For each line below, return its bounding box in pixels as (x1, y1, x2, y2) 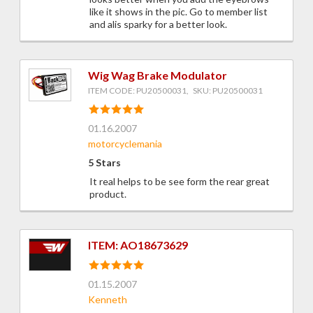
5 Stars (88, 156, 121, 169)
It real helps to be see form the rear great (89, 175, 270, 188)
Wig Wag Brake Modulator (88, 68, 227, 82)
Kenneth (88, 293, 127, 306)
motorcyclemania (88, 138, 162, 150)
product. (89, 188, 126, 201)
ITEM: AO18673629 (88, 238, 188, 252)
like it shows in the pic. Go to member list (89, 6, 268, 18)
